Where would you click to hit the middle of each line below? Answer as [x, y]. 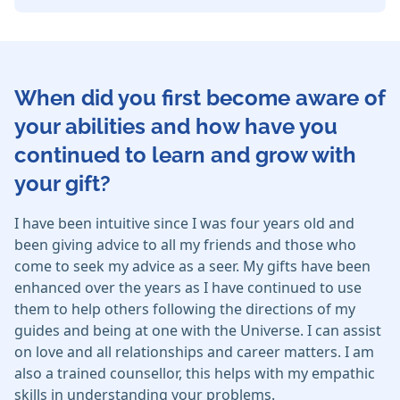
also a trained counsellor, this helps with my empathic [195, 374]
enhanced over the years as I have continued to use [188, 288]
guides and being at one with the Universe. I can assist [198, 331]
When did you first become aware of [200, 98]
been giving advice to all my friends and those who [185, 245]
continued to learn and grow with [185, 155]
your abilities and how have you [176, 127]
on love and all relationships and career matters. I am [194, 352]
